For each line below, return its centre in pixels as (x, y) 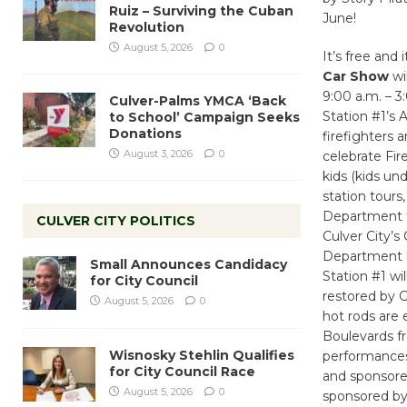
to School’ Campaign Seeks (204, 117)
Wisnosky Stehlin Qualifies (202, 355)
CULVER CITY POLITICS (116, 220)
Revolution (147, 27)
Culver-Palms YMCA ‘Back (198, 100)
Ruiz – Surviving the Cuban (201, 10)
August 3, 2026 (158, 153)
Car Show (355, 76)
